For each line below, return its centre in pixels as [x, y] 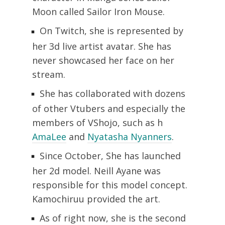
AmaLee [49, 136]
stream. [49, 74]
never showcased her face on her [103, 60]
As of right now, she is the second [113, 218]
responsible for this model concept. [110, 185]
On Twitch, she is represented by [111, 31]
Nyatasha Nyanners [130, 136]
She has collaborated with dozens [113, 93]
